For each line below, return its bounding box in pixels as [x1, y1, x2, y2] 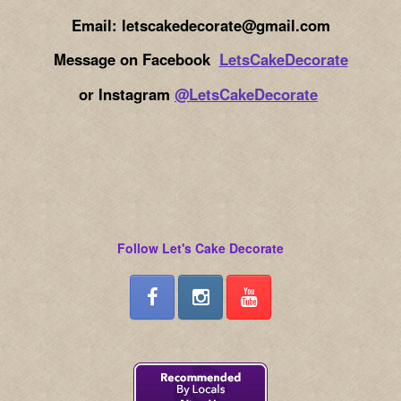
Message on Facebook [53, 48, 210, 71]
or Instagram [79, 83, 175, 106]
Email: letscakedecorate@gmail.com [71, 13, 330, 36]
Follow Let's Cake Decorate [117, 238, 284, 257]
